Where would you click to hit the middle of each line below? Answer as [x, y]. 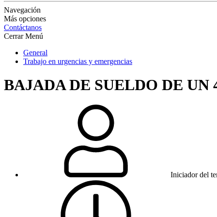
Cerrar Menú [23, 36]
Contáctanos [23, 27]
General [35, 53]
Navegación [22, 10]
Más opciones [25, 19]
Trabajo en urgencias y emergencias [78, 61]
